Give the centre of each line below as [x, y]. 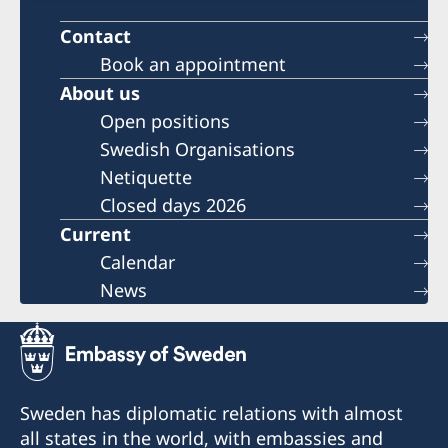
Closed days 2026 [173, 205]
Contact [95, 36]
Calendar [137, 262]
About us [100, 93]
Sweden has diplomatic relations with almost [211, 413]
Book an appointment [193, 64]
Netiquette [146, 177]
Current [95, 234]
